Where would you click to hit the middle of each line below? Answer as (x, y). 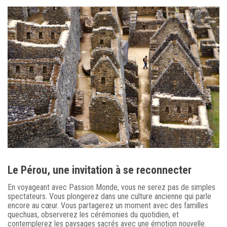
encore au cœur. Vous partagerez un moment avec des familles (108, 205)
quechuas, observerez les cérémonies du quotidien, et (93, 214)
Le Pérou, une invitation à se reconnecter (100, 170)
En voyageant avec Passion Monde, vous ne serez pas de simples (111, 187)
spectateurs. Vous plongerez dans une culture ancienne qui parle (109, 196)
